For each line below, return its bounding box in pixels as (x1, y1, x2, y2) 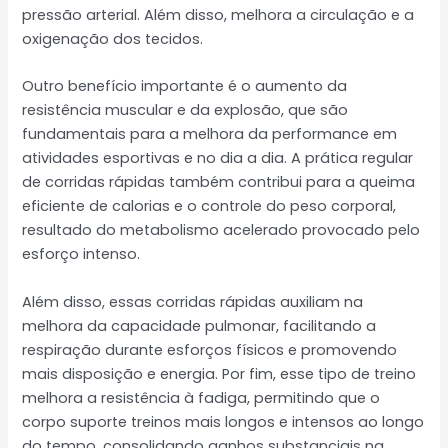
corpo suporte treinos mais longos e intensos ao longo (22, 411, 425, 432)
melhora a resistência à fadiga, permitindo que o (22, 387, 381, 408)
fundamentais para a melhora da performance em (22, 124, 398, 145)
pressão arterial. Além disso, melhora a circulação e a (22, 4, 415, 25)
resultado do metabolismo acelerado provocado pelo (22, 220, 421, 241)
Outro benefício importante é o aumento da (22, 76, 348, 97)
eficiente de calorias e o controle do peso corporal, (22, 196, 397, 217)
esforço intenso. (22, 244, 141, 265)
